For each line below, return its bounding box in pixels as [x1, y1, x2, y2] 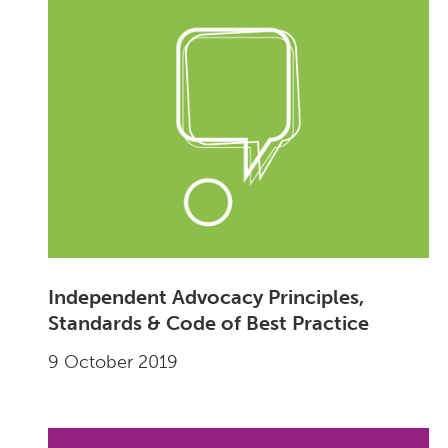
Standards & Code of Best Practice [48, 311, 370, 336]
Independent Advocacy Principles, [48, 285, 365, 310]
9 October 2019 [48, 351, 179, 374]
